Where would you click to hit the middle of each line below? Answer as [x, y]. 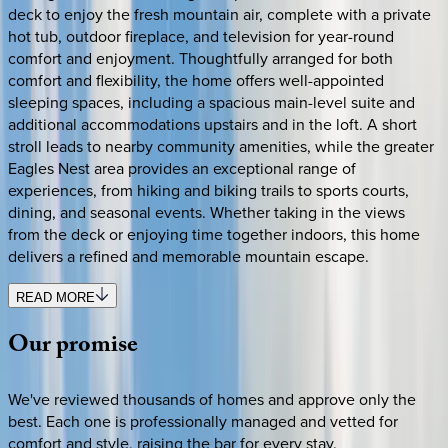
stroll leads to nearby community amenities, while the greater [221, 145]
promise [97, 348]
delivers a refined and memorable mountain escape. [188, 255]
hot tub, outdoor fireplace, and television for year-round [201, 35]
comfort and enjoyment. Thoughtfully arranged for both [200, 57]
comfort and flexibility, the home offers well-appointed [196, 79]
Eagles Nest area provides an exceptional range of [182, 167]
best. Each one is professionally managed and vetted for [203, 421]
